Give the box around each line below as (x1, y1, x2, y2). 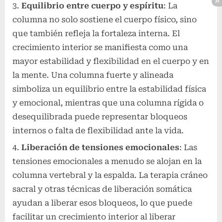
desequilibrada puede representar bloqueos (12, 111, 187, 121)
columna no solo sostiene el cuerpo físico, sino (12, 14, 197, 24)
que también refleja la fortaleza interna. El (12, 28, 180, 38)
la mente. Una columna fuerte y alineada (12, 70, 173, 80)
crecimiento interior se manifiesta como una (12, 42, 188, 52)
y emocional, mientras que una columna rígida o (12, 98, 204, 108)
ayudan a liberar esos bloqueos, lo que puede (12, 198, 192, 208)
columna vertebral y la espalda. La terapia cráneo (12, 170, 208, 180)
